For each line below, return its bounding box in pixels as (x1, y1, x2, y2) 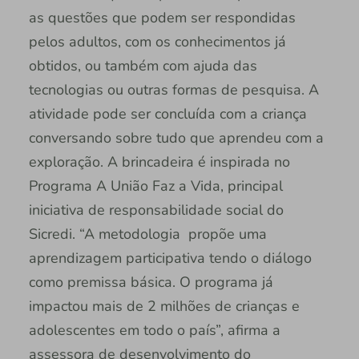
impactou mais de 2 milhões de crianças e (28, 296, 300, 316)
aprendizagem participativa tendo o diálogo (28, 248, 312, 268)
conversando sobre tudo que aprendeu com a (28, 127, 324, 147)
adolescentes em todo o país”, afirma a (28, 320, 280, 340)
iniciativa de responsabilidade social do (28, 200, 284, 220)
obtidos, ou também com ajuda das (28, 55, 257, 75)
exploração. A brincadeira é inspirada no (28, 151, 290, 171)
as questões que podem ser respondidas (28, 7, 296, 27)
